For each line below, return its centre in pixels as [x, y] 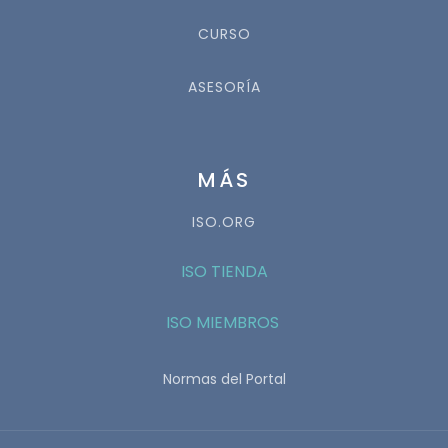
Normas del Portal [224, 379]
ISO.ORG [224, 222]
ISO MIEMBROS [224, 323]
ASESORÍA [224, 87]
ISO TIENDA [224, 272]
